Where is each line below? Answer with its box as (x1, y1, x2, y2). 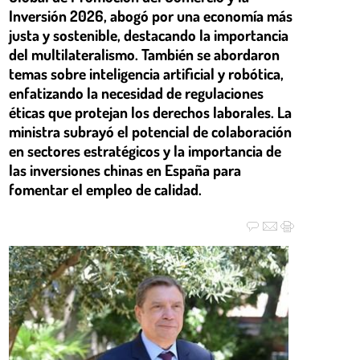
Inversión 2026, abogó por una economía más (9, 5, 292, 26)
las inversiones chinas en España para (9, 159, 241, 180)
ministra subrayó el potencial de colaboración (9, 121, 292, 141)
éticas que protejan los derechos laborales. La (9, 101, 292, 122)
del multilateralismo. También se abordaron (9, 43, 280, 64)
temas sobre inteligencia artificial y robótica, (9, 63, 284, 84)
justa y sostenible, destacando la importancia (9, 24, 288, 45)
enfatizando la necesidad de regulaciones (9, 82, 264, 103)
